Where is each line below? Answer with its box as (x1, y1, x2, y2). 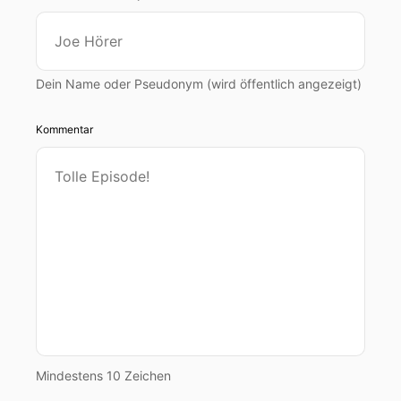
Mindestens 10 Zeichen (36, 368, 171, 383)
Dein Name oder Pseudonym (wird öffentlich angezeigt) (36, 76, 362, 91)
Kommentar (36, 123, 93, 136)
